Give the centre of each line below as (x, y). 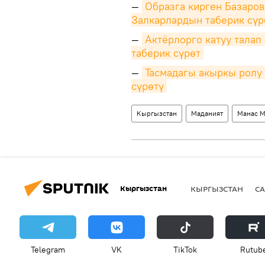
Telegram (48, 250)
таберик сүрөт (166, 53)
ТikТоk (185, 250)
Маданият (207, 113)
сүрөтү (148, 86)
